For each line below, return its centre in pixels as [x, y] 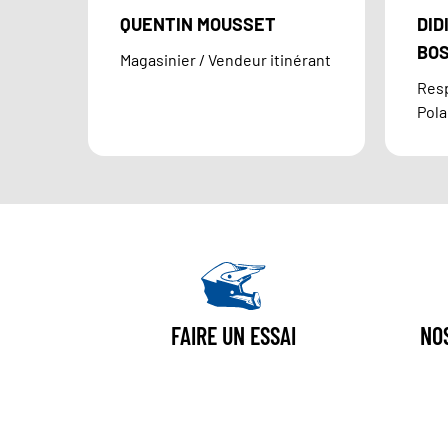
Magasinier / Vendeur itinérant [225, 60]
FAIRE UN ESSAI [234, 336]
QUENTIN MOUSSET [197, 24]
